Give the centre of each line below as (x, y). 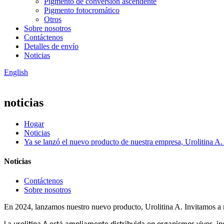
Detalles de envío (51, 46)
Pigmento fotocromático (82, 10)
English (16, 72)
